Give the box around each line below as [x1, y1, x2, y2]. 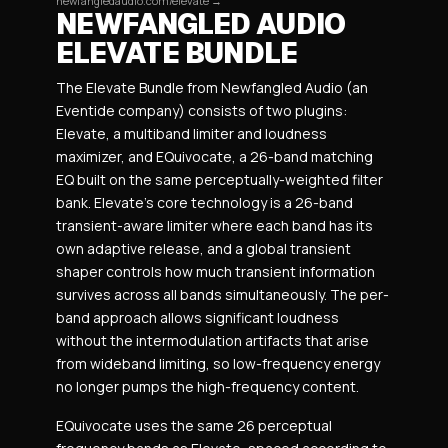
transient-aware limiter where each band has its [56, 215, 373, 235]
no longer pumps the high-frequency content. [56, 376, 359, 396]
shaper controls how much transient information [56, 261, 375, 281]
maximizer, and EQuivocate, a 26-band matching [56, 146, 373, 166]
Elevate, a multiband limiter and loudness [56, 123, 327, 143]
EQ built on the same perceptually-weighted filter [56, 169, 383, 189]
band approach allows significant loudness [56, 307, 339, 327]
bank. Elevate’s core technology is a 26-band [56, 192, 353, 212]
